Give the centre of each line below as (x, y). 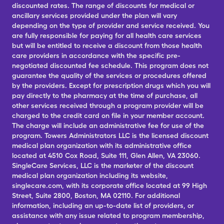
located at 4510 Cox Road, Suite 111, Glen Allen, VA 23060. (106, 155)
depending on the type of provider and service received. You (111, 25)
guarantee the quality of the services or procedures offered (109, 75)
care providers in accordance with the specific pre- (96, 55)
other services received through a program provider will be (108, 105)
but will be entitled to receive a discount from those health (107, 45)
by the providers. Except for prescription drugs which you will (111, 85)
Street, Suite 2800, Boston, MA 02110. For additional (96, 195)
